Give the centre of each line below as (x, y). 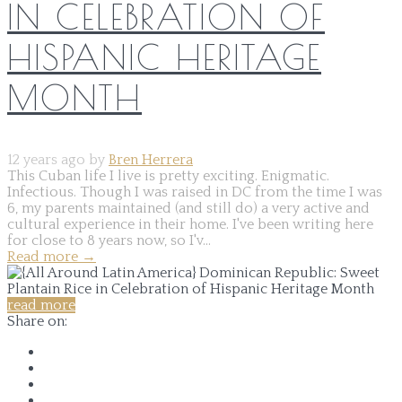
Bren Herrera (151, 159)
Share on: (37, 321)
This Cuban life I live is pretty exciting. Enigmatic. (168, 175)
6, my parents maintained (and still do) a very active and (188, 208)
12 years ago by (58, 159)
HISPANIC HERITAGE (164, 57)
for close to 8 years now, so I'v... (109, 240)
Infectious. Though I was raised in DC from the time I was (195, 192)
